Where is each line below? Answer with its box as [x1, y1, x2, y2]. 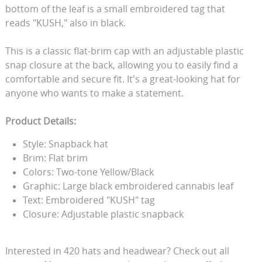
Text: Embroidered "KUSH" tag [22, 193, 155, 206]
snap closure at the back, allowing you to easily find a [5, 58, 238, 71]
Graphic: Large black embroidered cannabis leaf [22, 179, 233, 192]
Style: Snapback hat [22, 137, 108, 150]
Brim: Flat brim [22, 151, 88, 164]
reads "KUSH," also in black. [5, 16, 126, 29]
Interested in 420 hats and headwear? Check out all [5, 244, 229, 257]
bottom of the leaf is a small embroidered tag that [5, 2, 225, 15]
